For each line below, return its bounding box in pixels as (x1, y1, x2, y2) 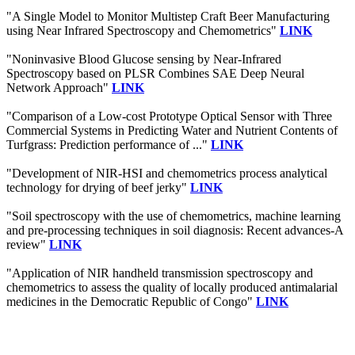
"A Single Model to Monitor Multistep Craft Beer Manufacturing (6, 9, 330, 23)
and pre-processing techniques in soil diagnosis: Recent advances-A (6, 223, 343, 237)
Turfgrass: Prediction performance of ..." (6, 137, 211, 151)
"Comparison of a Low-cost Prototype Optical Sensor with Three (6, 109, 332, 123)
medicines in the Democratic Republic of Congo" (6, 294, 256, 308)
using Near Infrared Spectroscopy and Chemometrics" (6, 23, 280, 37)
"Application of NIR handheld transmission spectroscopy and (6, 265, 313, 280)
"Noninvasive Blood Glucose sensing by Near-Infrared (6, 52, 281, 66)
